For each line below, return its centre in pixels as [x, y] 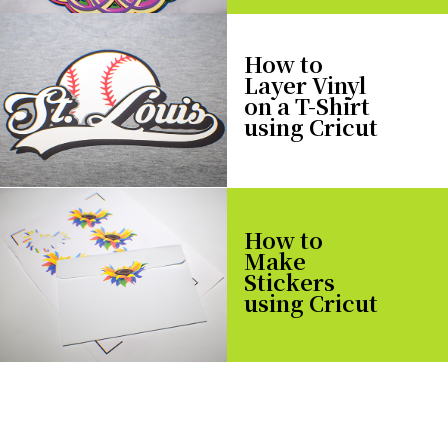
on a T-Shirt [306, 106]
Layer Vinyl [304, 85]
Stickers [289, 282]
